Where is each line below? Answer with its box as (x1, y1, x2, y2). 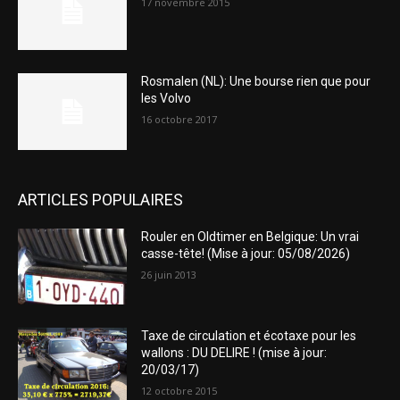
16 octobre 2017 (141, 112, 218, 127)
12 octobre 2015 (141, 384, 218, 398)
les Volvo (141, 91, 192, 106)
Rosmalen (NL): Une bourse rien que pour (141, 74, 371, 89)
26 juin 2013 (141, 267, 197, 281)
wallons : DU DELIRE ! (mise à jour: (141, 346, 328, 361)
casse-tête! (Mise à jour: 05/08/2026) (141, 246, 351, 261)
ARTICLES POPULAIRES (18, 189, 183, 209)
